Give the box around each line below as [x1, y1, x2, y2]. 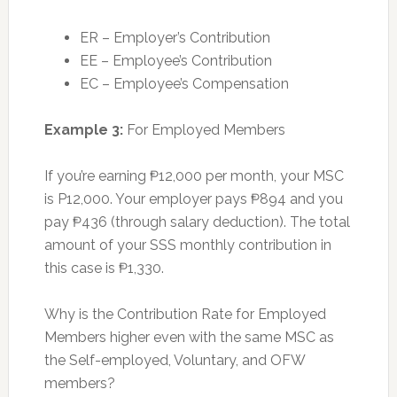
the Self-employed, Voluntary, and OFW [43, 351, 305, 369]
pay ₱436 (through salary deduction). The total [43, 213, 350, 230]
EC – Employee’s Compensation [79, 74, 289, 92]
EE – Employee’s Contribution [79, 51, 272, 69]
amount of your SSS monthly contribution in [43, 236, 331, 253]
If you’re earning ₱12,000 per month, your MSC [43, 167, 344, 184]
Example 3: [43, 121, 123, 138]
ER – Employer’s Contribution [79, 28, 270, 46]
